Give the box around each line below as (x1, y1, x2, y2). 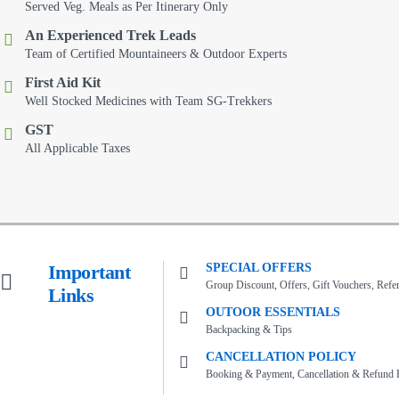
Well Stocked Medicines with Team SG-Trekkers (25, 94, 272, 108)
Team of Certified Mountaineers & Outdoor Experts (25, 46, 287, 61)
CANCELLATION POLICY (205, 349, 356, 363)
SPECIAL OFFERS (205, 260, 312, 274)
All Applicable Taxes (25, 141, 130, 155)
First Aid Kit (25, 74, 101, 90)
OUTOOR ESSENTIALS (205, 305, 340, 319)
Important (47, 260, 130, 283)
